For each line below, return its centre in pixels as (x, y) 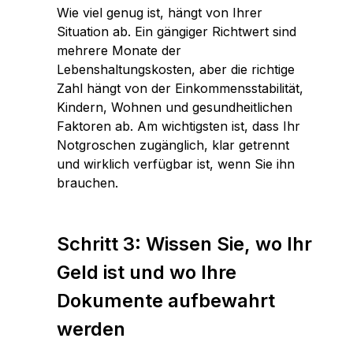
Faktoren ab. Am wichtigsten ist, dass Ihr (178, 126)
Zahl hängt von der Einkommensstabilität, (180, 88)
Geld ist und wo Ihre (147, 272)
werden (91, 329)
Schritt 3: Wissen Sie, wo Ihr (184, 244)
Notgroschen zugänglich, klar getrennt (173, 145)
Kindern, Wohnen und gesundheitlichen (175, 107)
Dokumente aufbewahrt (166, 301)
